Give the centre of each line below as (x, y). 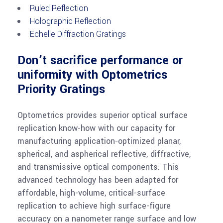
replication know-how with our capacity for (96, 128)
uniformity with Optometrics (92, 75)
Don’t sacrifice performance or (100, 60)
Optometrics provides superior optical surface (103, 115)
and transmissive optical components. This (98, 167)
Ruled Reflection (59, 8)
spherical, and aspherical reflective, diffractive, (104, 154)
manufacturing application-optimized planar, (99, 141)
